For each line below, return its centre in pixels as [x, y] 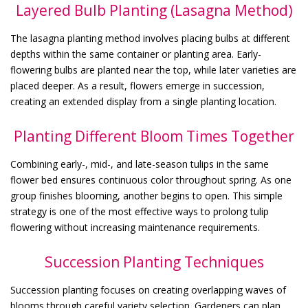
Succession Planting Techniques [154, 262]
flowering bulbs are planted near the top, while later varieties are [153, 70]
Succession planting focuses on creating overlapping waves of [148, 290]
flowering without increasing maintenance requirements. [135, 228]
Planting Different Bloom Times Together [154, 136]
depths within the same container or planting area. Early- [136, 54]
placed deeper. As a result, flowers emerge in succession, [137, 86]
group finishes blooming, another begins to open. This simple [146, 196]
